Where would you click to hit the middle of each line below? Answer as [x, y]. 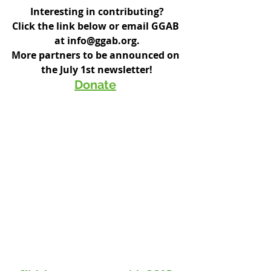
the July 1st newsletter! [97, 70]
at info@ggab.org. [97, 41]
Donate [95, 85]
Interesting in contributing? [97, 12]
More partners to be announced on [97, 55]
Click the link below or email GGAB [97, 26]
